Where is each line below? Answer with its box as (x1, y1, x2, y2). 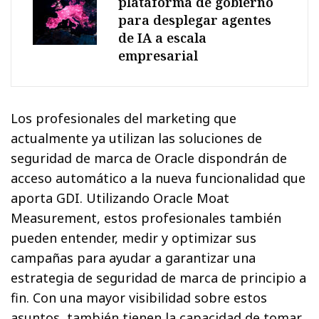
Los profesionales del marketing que (11, 109, 237, 127)
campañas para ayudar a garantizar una (11, 249, 256, 266)
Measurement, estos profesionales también (11, 209, 282, 226)
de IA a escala (118, 28, 206, 46)
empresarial (118, 46, 198, 64)
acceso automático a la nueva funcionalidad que (11, 169, 306, 187)
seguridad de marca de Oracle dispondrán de (11, 149, 288, 167)
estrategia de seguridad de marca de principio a (11, 268, 307, 286)
